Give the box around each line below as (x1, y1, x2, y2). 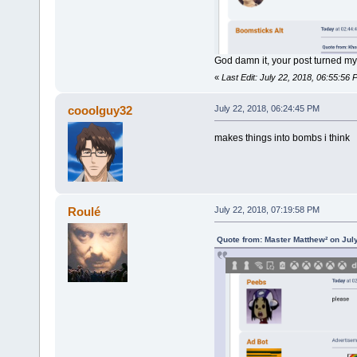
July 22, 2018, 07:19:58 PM (214, 204, 320, 214)
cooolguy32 (68, 103, 133, 117)
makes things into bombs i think (214, 131, 350, 143)
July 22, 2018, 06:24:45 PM (214, 103, 320, 113)
